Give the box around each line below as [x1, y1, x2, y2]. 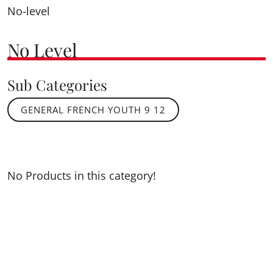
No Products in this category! [7, 168, 156, 183]
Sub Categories [7, 74, 107, 94]
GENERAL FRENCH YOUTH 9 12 [21, 104, 166, 116]
